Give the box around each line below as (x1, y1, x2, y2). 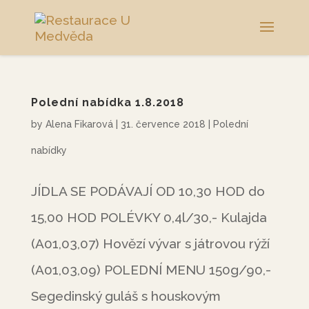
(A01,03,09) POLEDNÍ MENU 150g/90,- (30, 262, 271, 277)
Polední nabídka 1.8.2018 (30, 96, 184, 109)
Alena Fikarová (45, 119, 113, 130)
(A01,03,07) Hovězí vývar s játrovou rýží (30, 236, 270, 251)
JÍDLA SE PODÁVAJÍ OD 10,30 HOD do (30, 183, 265, 199)
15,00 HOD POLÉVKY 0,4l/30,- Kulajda (30, 210, 267, 225)
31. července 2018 (120, 119, 206, 130)
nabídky (30, 145, 67, 156)
